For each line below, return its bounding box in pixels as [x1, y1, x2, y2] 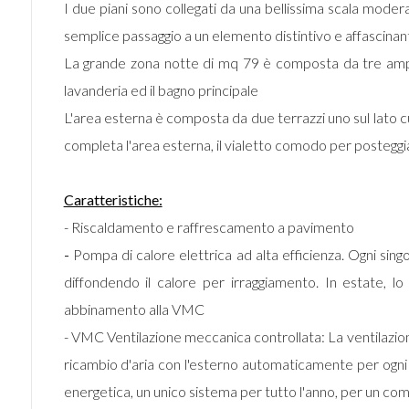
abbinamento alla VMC [63, 300, 204, 318]
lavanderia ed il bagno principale [63, 81, 258, 99]
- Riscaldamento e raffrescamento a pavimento [63, 218, 354, 236]
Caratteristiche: [63, 191, 163, 208]
